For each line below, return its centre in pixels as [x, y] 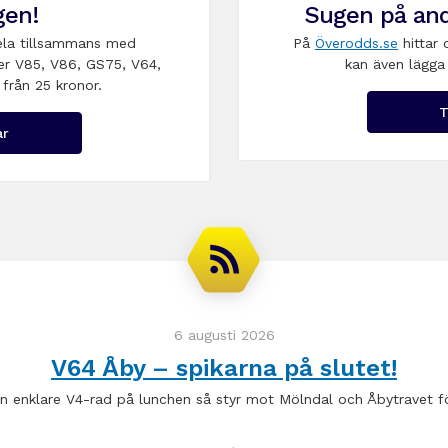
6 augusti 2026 [224, 334]
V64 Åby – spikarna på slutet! [224, 367]
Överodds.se [356, 43]
